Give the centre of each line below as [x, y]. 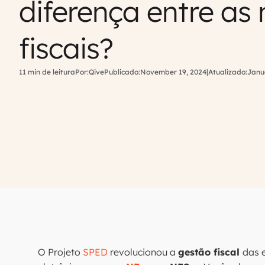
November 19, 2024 [173, 72]
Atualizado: [228, 72]
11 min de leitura [47, 72]
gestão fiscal [210, 252]
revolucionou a [143, 252]
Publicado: [122, 72]
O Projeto [60, 252]
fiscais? [66, 48]
